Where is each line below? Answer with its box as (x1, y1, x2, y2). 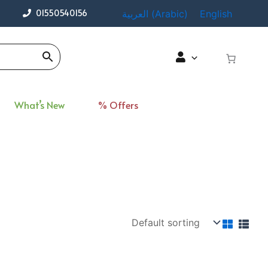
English (200, 7, 232, 20)
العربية (122, 7, 148, 20)
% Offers (98, 98, 138, 111)
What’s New (14, 98, 65, 111)
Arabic (155, 7, 184, 20)
